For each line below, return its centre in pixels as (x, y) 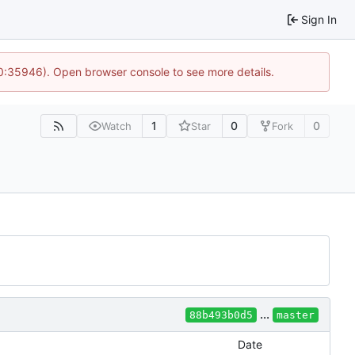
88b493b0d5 (221, 315)
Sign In (319, 19)
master (296, 315)
